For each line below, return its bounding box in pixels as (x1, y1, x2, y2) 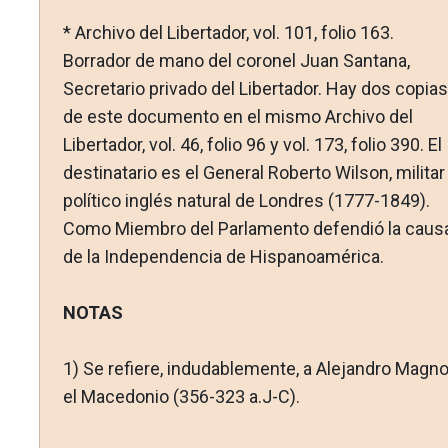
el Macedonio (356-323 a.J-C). (62, 386, 300, 408)
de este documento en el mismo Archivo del (62, 106, 413, 128)
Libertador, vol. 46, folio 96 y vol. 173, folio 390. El (62, 134, 442, 156)
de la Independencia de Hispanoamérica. (62, 246, 384, 268)
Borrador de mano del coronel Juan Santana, (62, 50, 410, 72)
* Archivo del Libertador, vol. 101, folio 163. (62, 22, 394, 44)
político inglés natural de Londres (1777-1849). (62, 190, 430, 212)
